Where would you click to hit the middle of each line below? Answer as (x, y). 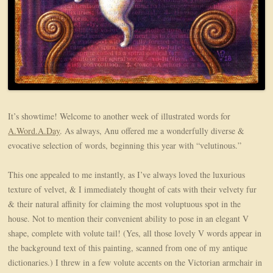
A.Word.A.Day (34, 131)
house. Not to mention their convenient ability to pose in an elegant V (129, 219)
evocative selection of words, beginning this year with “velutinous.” (125, 146)
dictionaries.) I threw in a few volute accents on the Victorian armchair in (135, 263)
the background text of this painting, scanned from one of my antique (128, 248)
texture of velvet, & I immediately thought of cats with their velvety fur (133, 190)
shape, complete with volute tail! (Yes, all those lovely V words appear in (135, 233)
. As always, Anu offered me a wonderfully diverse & (152, 131)
